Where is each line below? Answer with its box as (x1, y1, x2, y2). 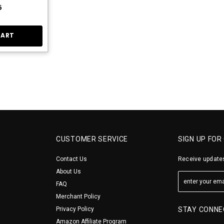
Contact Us (56, 155, 87, 162)
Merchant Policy (56, 192, 100, 200)
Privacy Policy (56, 205, 94, 212)
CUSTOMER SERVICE (56, 134, 128, 143)
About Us (56, 167, 81, 175)
